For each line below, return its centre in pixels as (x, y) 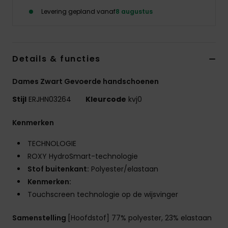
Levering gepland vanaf (78, 12)
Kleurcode (106, 99)
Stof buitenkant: (58, 169)
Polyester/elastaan (124, 169)
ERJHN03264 (50, 99)
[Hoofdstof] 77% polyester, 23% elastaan (140, 218)
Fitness (192, 126)
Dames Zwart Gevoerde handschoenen (85, 82)
